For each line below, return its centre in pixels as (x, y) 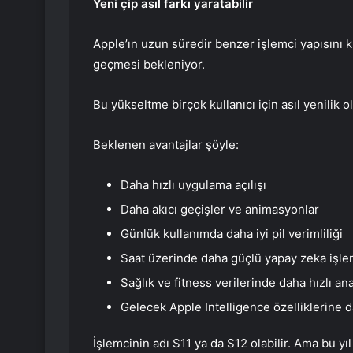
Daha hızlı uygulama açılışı (193, 184)
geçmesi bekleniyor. (149, 64)
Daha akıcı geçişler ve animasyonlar (220, 209)
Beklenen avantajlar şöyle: (166, 144)
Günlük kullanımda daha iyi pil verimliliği (232, 233)
